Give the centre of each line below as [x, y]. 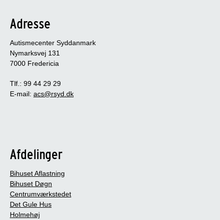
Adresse [30, 24]
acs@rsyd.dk [54, 94]
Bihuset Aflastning [37, 174]
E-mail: [22, 94]
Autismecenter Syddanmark [53, 43]
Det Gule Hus [31, 205]
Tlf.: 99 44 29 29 [35, 84]
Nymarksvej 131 [35, 53]
